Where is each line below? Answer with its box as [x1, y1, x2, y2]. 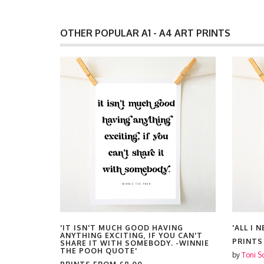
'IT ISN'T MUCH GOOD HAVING [60, 223, 183, 232]
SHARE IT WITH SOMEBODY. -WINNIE [60, 239, 209, 247]
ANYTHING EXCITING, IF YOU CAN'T [60, 231, 203, 240]
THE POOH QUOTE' [60, 246, 137, 255]
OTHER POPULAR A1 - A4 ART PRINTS [60, 27, 230, 39]
